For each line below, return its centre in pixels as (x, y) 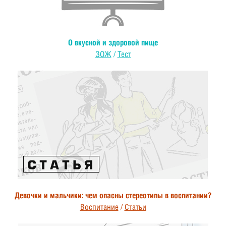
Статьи (135, 207)
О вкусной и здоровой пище (113, 42)
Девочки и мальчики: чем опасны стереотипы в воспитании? (113, 195)
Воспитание (99, 207)
